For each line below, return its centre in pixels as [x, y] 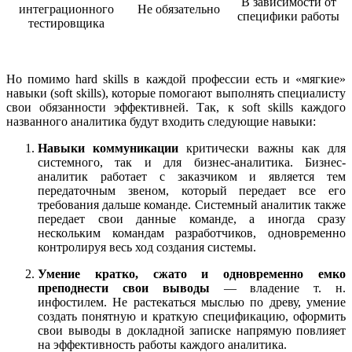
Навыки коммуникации [108, 148]
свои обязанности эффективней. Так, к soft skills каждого [176, 107]
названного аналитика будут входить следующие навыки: [161, 121]
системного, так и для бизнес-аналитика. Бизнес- [192, 162]
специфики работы [288, 16]
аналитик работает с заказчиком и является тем [192, 176]
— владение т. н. [278, 288]
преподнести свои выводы [124, 288]
